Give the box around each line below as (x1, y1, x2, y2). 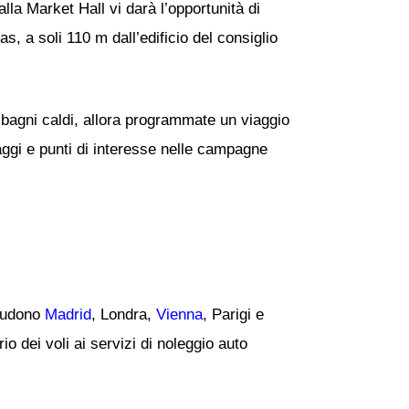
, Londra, (91, 305, 156, 323)
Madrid (45, 305, 91, 323)
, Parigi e (203, 305, 264, 323)
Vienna (156, 305, 203, 323)
